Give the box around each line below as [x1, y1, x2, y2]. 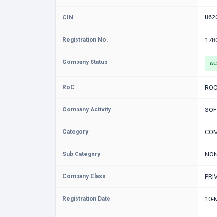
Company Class [62, 173, 106, 180]
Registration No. [62, 36, 108, 43]
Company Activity [62, 106, 111, 113]
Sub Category [62, 151, 100, 157]
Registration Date [62, 195, 110, 202]
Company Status [62, 59, 108, 65]
